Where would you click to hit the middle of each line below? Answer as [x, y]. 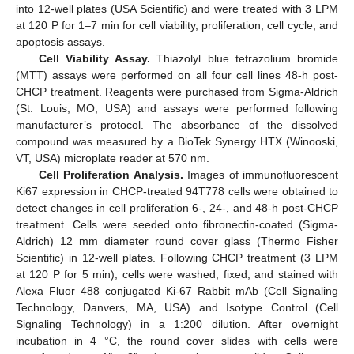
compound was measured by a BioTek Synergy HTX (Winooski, [177, 141]
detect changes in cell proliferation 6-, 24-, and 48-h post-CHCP [177, 207]
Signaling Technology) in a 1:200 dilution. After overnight [177, 324]
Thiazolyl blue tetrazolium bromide [244, 58]
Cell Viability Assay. [94, 58]
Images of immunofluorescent [261, 174]
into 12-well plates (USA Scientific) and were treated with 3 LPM [177, 8]
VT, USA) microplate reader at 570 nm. [113, 158]
